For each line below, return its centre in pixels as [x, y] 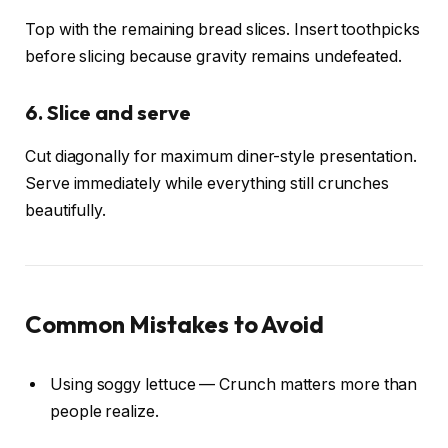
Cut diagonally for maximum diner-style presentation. [221, 157]
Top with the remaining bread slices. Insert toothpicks [222, 30]
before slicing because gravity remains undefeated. [214, 57]
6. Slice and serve [108, 112]
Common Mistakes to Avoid [175, 324]
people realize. [104, 411]
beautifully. [66, 211]
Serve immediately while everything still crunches [207, 184]
